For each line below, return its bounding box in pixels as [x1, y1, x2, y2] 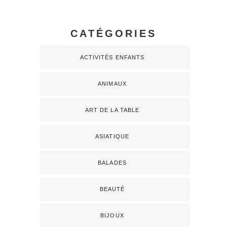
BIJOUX [100, 212, 124, 219]
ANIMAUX [98, 81, 127, 87]
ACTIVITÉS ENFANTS [80, 54, 145, 61]
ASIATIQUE [95, 133, 129, 140]
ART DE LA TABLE [85, 107, 140, 113]
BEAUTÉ [99, 186, 125, 193]
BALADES [98, 160, 127, 166]
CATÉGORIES [70, 28, 157, 40]
